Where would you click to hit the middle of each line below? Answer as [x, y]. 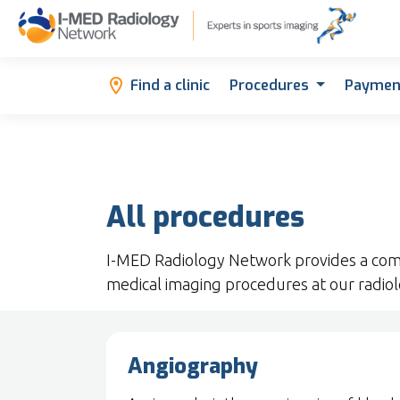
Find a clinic [170, 85]
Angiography [193, 366]
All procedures [205, 217]
